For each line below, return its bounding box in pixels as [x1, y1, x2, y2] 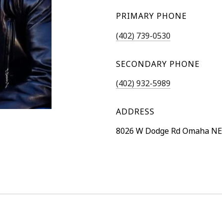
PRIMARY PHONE [116, 10, 187, 22]
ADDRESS [116, 106, 155, 117]
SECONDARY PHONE [116, 58, 200, 69]
